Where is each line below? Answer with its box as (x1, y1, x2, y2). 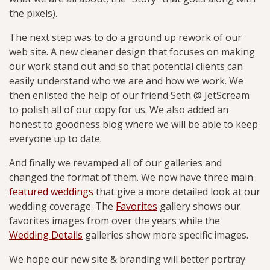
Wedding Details (9, 228, 83, 242)
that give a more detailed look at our (93, 185, 260, 198)
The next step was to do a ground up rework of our (9, 31, 242, 44)
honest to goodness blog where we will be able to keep (9, 118, 258, 131)
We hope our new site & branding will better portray (9, 253, 245, 266)
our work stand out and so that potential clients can (9, 60, 243, 73)
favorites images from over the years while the (9, 214, 220, 227)
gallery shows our (157, 199, 240, 213)
